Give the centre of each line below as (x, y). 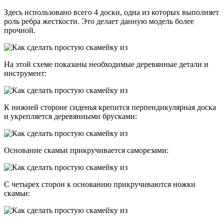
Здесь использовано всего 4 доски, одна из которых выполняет (111, 12)
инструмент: (25, 73)
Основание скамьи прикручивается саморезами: (86, 150)
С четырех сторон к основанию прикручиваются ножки (100, 184)
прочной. (20, 30)
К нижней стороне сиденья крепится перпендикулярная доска (110, 107)
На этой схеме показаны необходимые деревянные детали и (106, 64)
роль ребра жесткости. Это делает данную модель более (99, 21)
